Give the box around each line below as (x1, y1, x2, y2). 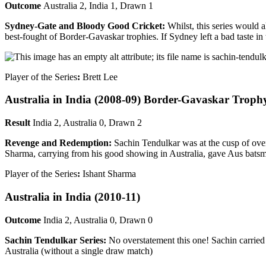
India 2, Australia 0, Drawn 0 (41, 214, 153, 225)
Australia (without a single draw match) (5, 245, 153, 256)
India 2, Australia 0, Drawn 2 (30, 118, 142, 128)
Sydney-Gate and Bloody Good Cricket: (5, 20, 167, 31)
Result (5, 118, 30, 128)
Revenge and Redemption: (5, 138, 114, 148)
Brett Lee (80, 71, 118, 82)
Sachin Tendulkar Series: (5, 235, 106, 245)
